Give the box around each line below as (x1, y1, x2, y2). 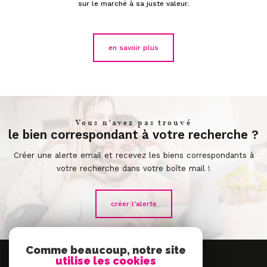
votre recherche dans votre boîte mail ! (57, 164, 210, 173)
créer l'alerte (110, 200, 157, 209)
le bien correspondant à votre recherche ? (8, 128, 259, 142)
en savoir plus (108, 43, 159, 52)
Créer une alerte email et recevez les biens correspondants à (13, 151, 254, 160)
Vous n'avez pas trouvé (75, 117, 192, 128)
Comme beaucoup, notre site (26, 244, 186, 256)
